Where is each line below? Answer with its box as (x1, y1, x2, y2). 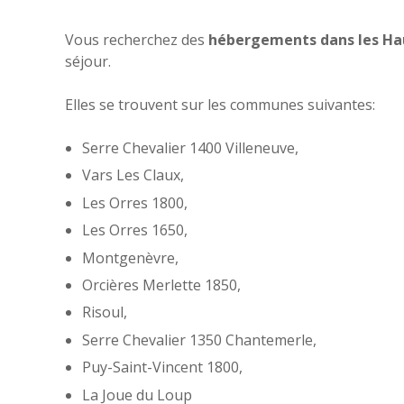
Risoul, (82, 302, 128, 323)
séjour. (65, 51, 111, 71)
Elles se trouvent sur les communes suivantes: (65, 95, 375, 115)
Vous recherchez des (65, 30, 208, 50)
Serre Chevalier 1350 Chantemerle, (82, 329, 317, 350)
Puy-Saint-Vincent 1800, (82, 357, 243, 378)
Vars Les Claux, (82, 165, 185, 186)
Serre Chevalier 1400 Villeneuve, (82, 138, 299, 158)
